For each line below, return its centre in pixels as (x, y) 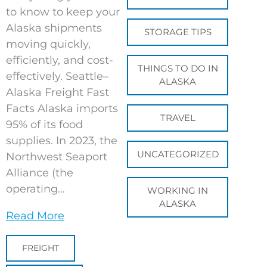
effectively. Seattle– (57, 76)
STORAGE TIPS (178, 32)
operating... (35, 189)
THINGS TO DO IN (178, 68)
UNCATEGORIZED (178, 154)
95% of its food (44, 124)
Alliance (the (40, 173)
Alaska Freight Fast (58, 92)
